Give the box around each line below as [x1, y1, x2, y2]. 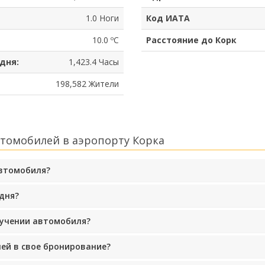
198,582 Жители [56, 77, 119, 89]
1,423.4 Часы [69, 56, 119, 67]
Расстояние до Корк [146, 34, 237, 46]
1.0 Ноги [86, 12, 119, 24]
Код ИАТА [146, 12, 190, 24]
